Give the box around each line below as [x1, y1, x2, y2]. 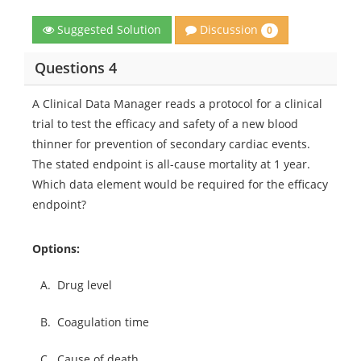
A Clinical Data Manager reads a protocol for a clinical [32, 95, 322, 111]
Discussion [197, 22, 261, 38]
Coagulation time [57, 313, 149, 330]
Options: [32, 240, 80, 256]
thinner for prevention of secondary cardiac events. [32, 135, 310, 151]
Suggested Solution [54, 22, 161, 38]
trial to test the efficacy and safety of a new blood [32, 115, 298, 131]
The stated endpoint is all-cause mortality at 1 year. [32, 156, 310, 172]
